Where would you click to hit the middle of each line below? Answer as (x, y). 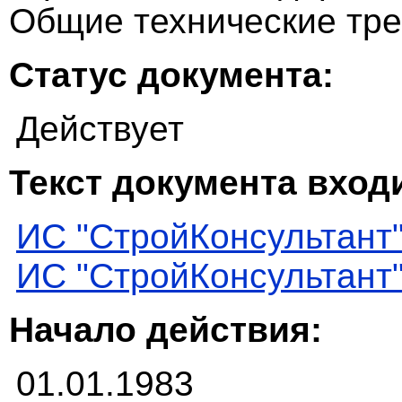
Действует (100, 129)
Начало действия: (166, 330)
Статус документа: (171, 75)
